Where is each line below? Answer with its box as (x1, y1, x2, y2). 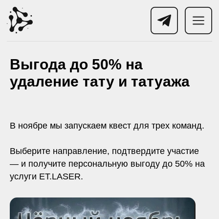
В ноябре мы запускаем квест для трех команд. (10, 121, 204, 131)
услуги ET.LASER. (10, 172, 83, 181)
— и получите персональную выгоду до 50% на (10, 159, 205, 169)
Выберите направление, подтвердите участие (10, 146, 199, 156)
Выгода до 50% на (10, 56, 143, 72)
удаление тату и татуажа (10, 73, 190, 89)
